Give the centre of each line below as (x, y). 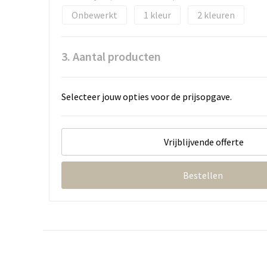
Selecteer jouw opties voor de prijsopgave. (146, 97)
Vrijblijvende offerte (204, 142)
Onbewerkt (94, 15)
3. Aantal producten (111, 57)
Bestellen (203, 176)
